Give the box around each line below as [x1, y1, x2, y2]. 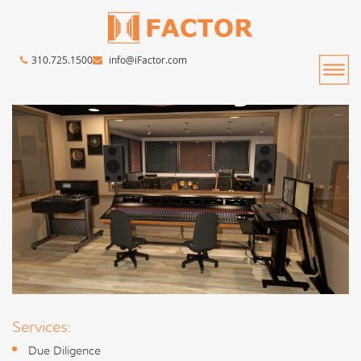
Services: [12, 318, 72, 337]
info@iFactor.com [106, 53, 187, 67]
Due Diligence [28, 343, 101, 359]
